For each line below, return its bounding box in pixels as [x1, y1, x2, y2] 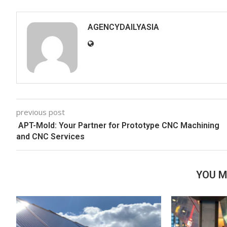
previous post [16, 106, 65, 117]
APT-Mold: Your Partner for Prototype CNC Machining [16, 120, 219, 130]
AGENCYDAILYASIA [88, 22, 159, 32]
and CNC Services [16, 131, 85, 141]
